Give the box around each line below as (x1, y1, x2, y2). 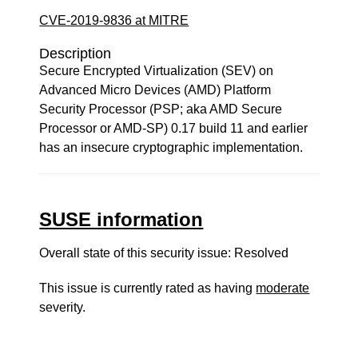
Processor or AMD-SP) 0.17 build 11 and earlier (39, 121, 308, 135)
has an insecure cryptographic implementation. (39, 141, 304, 154)
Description (39, 46, 112, 62)
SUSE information (39, 209, 204, 230)
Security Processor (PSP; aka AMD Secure (39, 102, 283, 116)
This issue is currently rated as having (39, 281, 257, 295)
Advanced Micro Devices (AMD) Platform (39, 83, 272, 97)
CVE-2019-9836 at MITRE (39, 14, 189, 27)
